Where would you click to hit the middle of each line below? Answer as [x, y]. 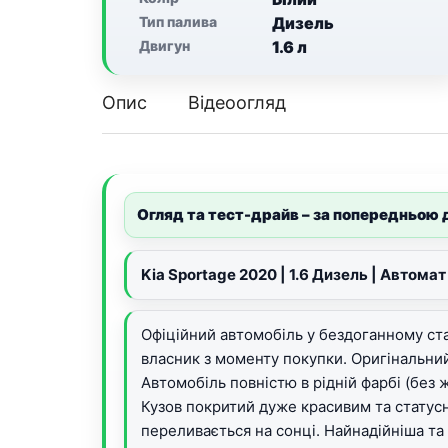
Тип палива [178, 21]
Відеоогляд [237, 102]
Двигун [164, 45]
